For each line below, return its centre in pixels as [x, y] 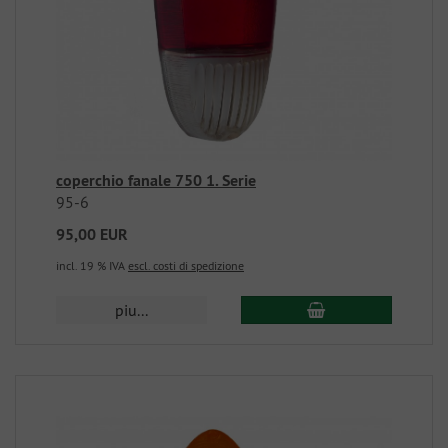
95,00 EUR [92, 234]
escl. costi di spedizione [186, 265]
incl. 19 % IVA [92, 265]
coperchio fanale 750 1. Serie [156, 180]
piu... [132, 310]
